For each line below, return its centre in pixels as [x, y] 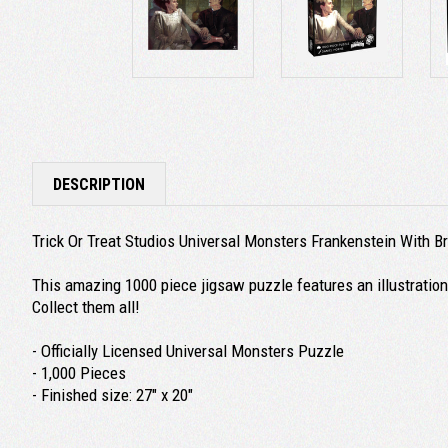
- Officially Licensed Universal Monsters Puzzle [188, 350]
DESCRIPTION [99, 184]
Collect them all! [86, 306]
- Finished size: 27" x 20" [112, 394]
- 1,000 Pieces [79, 372]
